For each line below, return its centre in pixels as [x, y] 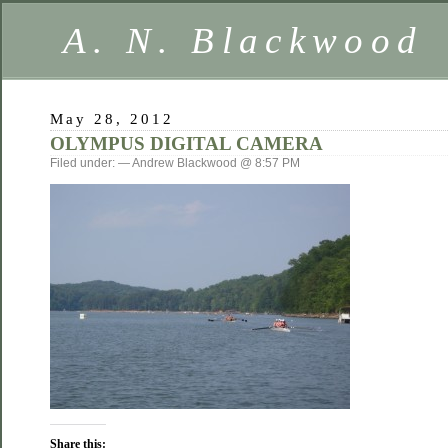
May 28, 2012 [112, 118]
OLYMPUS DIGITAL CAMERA [186, 143]
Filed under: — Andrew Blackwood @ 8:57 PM [175, 163]
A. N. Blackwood [243, 40]
